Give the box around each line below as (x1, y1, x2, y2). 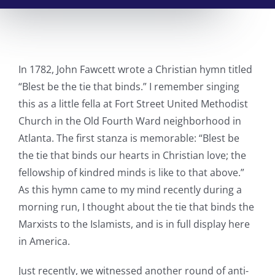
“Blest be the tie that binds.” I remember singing (18, 79, 239, 93)
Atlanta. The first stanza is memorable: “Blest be (18, 131, 239, 145)
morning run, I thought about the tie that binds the (18, 199, 254, 214)
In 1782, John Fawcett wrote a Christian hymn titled (18, 62, 252, 76)
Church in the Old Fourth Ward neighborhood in (18, 114, 241, 128)
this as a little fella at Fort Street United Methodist (18, 96, 248, 110)
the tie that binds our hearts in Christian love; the (18, 148, 246, 162)
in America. (18, 234, 70, 248)
